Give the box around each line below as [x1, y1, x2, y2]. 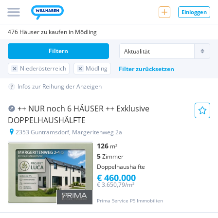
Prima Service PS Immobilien [97, 197, 163, 204]
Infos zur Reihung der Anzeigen [18, 82, 102, 91]
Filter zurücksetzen [119, 64, 174, 73]
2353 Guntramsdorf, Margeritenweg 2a [16, 128, 122, 136]
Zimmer [102, 152, 124, 161]
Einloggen [182, 8, 207, 16]
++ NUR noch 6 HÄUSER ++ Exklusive [18, 103, 149, 114]
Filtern [49, 47, 68, 55]
